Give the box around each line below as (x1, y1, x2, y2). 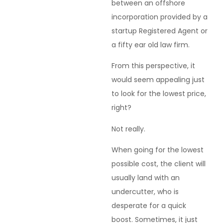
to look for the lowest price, (111, 89, 206, 99)
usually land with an (111, 173, 180, 183)
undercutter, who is (111, 187, 179, 197)
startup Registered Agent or (111, 25, 208, 36)
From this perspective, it (111, 61, 195, 71)
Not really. (111, 123, 145, 134)
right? (111, 103, 131, 113)
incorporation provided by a (111, 11, 208, 22)
